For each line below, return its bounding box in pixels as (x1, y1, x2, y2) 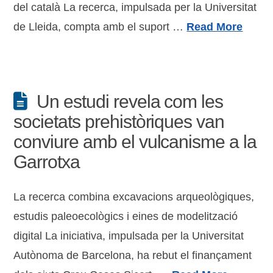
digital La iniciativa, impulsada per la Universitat (13, 230, 244, 242)
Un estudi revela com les (37, 91, 224, 112)
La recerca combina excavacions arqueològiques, (13, 191, 255, 203)
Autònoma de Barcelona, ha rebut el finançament (13, 249, 252, 261)
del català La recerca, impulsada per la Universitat (13, 1, 257, 13)
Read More (186, 21, 243, 33)
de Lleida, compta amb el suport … (13, 21, 187, 33)
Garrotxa (13, 152, 80, 172)
